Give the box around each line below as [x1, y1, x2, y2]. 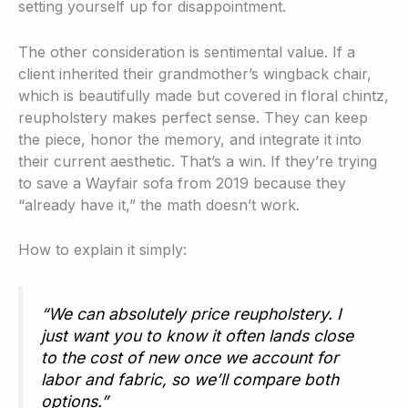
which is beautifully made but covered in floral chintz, [18, 86, 389, 105]
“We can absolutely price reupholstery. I [41, 303, 342, 323]
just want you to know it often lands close [41, 325, 353, 345]
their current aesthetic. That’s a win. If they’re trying [18, 151, 377, 170]
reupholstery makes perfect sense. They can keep [18, 107, 368, 127]
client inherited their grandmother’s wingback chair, [18, 64, 372, 83]
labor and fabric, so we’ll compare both [41, 369, 339, 389]
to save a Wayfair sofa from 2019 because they [18, 173, 346, 192]
